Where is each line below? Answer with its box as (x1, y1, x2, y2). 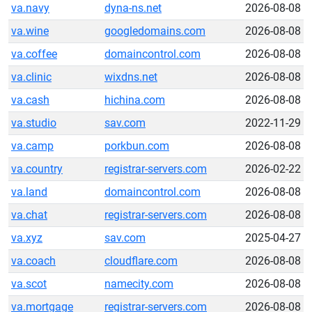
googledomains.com (104, 24, 205, 38)
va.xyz (11, 231, 42, 244)
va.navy (11, 1, 49, 15)
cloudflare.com (104, 254, 178, 267)
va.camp (11, 139, 54, 153)
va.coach (11, 254, 56, 267)
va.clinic (11, 70, 52, 84)
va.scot (11, 277, 47, 290)
